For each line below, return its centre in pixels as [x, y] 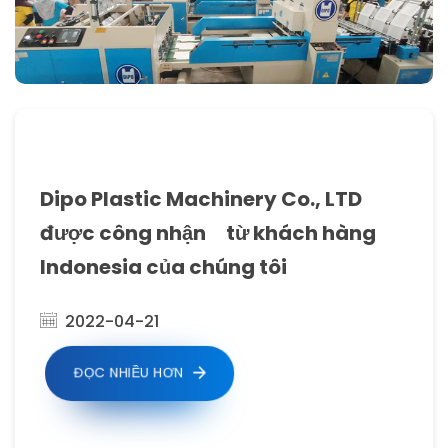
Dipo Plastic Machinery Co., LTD [201, 198]
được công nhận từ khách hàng [208, 232]
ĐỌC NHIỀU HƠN [128, 372]
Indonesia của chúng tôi [164, 266]
